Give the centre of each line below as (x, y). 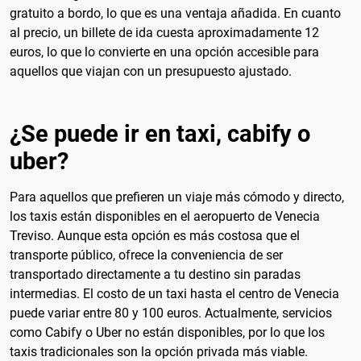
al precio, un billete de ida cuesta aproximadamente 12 (164, 32)
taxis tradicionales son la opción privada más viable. (159, 351)
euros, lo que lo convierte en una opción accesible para (164, 52)
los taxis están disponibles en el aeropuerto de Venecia (165, 216)
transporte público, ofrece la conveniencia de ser (146, 255)
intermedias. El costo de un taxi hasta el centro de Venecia (174, 293)
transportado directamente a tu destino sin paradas (155, 274)
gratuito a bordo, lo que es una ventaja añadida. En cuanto (175, 13)
